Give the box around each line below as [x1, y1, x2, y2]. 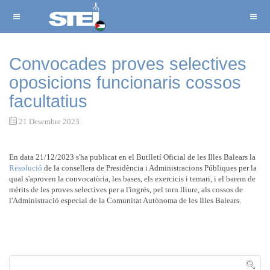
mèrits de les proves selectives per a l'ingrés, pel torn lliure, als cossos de [9, 185, 243, 194]
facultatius [9, 92, 87, 111]
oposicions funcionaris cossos [9, 73, 241, 92]
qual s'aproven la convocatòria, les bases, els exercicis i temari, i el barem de [9, 174, 256, 183]
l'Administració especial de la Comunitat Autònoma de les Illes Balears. [9, 196, 241, 205]
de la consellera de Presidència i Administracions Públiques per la [42, 163, 257, 172]
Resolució [9, 163, 42, 172]
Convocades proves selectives [9, 54, 246, 74]
